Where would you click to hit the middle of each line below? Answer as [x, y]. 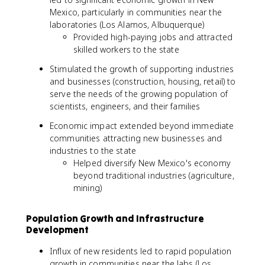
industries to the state [93, 150]
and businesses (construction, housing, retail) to [143, 81]
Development [57, 229]
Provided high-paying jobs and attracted [153, 37]
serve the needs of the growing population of [139, 93]
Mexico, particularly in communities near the [136, 12]
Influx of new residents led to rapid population [141, 251]
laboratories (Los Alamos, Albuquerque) [127, 24]
